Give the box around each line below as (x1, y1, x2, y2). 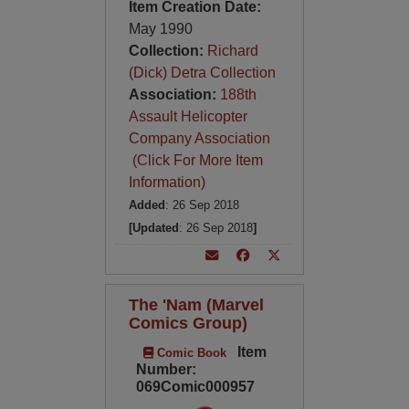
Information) (128, 174, 205, 190)
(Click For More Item (128, 152, 263, 168)
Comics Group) (128, 313, 247, 332)
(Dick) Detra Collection (128, 65, 276, 80)
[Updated (128, 221, 179, 235)
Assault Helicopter (128, 109, 247, 124)
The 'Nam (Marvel (128, 295, 264, 314)
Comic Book (152, 346, 226, 360)
